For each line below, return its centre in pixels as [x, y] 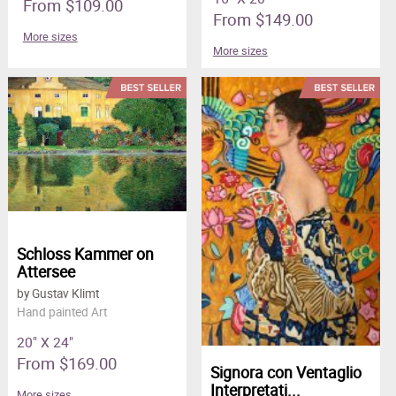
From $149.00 [263, 19]
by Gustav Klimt [57, 294]
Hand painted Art [61, 312]
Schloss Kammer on [85, 254]
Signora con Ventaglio [286, 373]
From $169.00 [66, 363]
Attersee [46, 272]
